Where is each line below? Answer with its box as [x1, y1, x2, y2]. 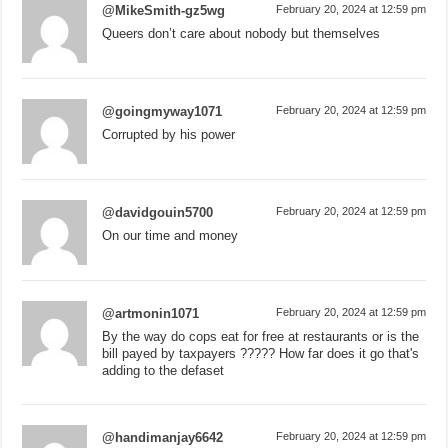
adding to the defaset [102, 362, 225, 378]
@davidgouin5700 [102, 204, 214, 220]
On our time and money [102, 227, 239, 243]
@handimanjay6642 [102, 429, 224, 445]
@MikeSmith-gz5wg [102, 2, 226, 18]
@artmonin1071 [102, 305, 200, 321]
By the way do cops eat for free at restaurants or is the [102, 328, 420, 344]
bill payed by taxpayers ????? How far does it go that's [102, 345, 420, 361]
